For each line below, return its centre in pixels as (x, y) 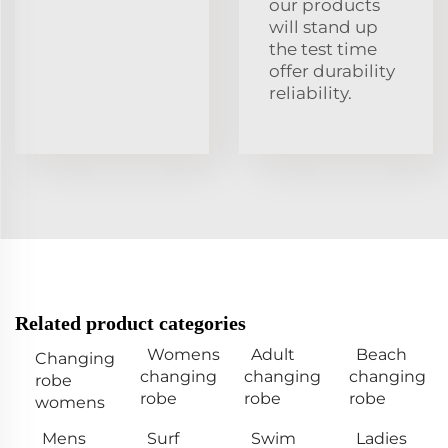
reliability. (310, 92)
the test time (323, 48)
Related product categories (130, 322)
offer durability (332, 70)
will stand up (323, 26)
